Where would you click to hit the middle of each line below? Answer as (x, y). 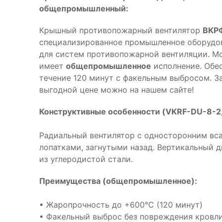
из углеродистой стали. (86, 159)
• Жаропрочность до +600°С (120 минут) (121, 205)
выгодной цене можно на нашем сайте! (116, 90)
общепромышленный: (84, 8)
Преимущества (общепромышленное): (118, 181)
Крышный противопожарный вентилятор (121, 30)
